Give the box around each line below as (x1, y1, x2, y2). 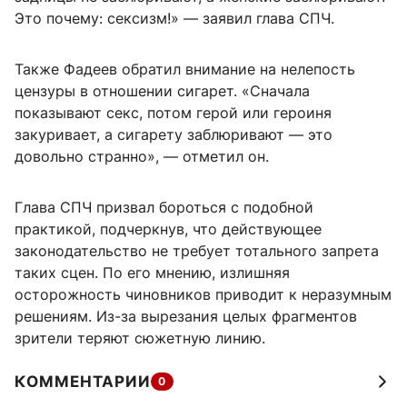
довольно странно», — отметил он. (15, 147, 269, 166)
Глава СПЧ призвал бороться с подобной (15, 198, 313, 217)
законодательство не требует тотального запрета (15, 242, 379, 261)
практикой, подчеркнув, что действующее (15, 220, 322, 239)
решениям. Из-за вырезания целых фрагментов (15, 307, 357, 326)
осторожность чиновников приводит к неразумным (15, 285, 392, 304)
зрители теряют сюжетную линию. (15, 329, 265, 348)
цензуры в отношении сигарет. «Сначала (15, 82, 310, 101)
